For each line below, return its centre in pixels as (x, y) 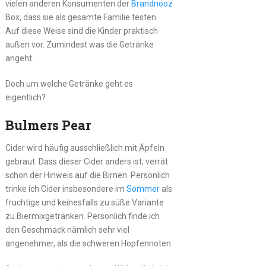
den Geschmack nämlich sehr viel (67, 229)
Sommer (143, 189)
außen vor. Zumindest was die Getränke (79, 44)
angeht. (19, 58)
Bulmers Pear (48, 125)
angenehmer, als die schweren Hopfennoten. (89, 243)
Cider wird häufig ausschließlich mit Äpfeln (85, 148)
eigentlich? (25, 97)
